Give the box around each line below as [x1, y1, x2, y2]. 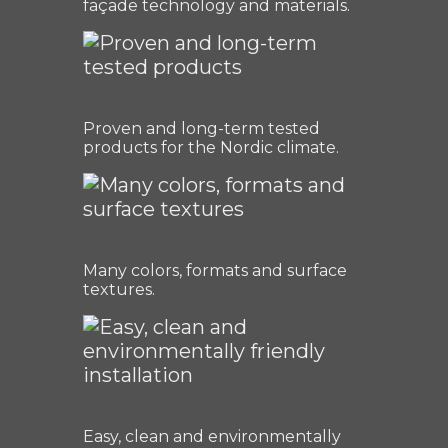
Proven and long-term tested [83, 119, 320, 139]
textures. [83, 280, 155, 300]
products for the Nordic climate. [83, 138, 339, 158]
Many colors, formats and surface [83, 261, 347, 281]
